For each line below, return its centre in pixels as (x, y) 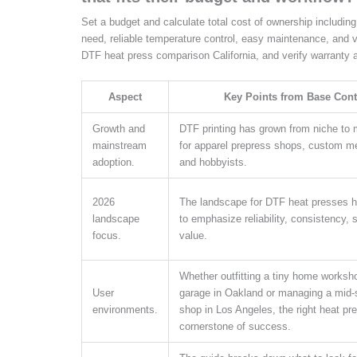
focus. (107, 235)
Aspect (125, 96)
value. (193, 235)
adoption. (114, 162)
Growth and (119, 128)
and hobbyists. (213, 162)
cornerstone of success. (235, 326)
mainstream (120, 145)
